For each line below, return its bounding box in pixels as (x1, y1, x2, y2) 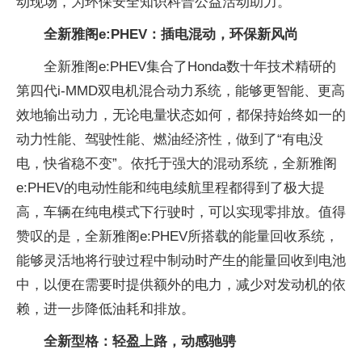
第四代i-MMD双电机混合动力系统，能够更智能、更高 (16, 83, 345, 99)
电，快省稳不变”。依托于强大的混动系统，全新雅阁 (16, 156, 337, 172)
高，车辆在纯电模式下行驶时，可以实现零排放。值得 (16, 204, 346, 221)
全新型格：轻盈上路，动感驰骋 (44, 334, 236, 350)
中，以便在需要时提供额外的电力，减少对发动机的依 (16, 277, 346, 293)
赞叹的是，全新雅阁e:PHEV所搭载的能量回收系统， (16, 229, 339, 245)
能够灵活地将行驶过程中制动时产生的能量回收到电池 (16, 253, 346, 269)
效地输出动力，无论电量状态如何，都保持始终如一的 (16, 107, 346, 124)
